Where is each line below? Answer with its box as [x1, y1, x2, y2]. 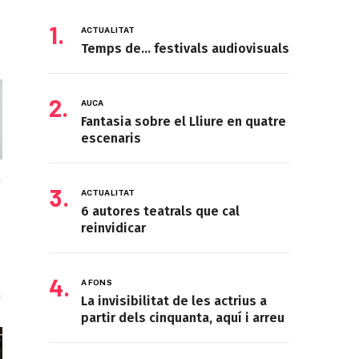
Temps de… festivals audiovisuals [81, 41, 289, 57]
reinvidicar [81, 220, 146, 236]
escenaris [81, 131, 141, 147]
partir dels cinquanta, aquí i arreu [81, 310, 284, 326]
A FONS [81, 277, 112, 288]
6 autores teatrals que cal [81, 204, 240, 220]
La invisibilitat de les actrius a [81, 293, 267, 309]
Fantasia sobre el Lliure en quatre [81, 114, 286, 130]
